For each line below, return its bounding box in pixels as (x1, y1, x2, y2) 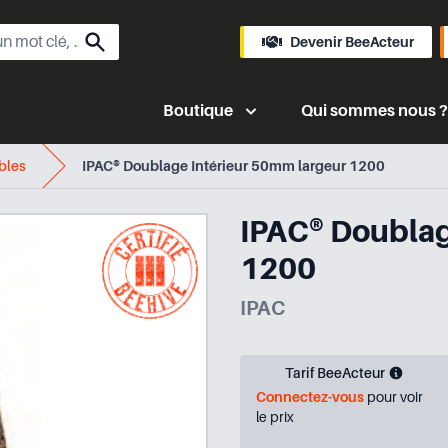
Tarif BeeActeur (285, 365, 389, 381)
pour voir (364, 389, 423, 405)
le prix (256, 409, 294, 425)
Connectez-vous (256, 389, 364, 405)
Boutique (163, 101, 233, 120)
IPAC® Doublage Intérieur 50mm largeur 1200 (82, 158, 385, 174)
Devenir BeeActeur (290, 34, 414, 50)
